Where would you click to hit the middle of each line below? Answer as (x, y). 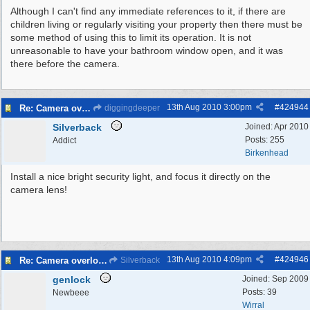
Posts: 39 (259, 292)
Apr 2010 (291, 127)
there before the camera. (65, 64)
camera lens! (39, 190)
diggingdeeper (131, 108)
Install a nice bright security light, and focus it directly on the (140, 176)
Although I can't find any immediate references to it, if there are (148, 11)
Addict (64, 140)
